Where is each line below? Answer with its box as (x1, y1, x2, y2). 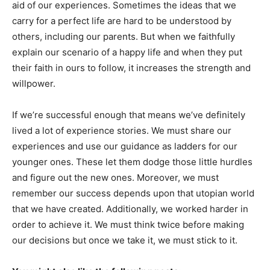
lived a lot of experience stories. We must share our (12, 124, 231, 136)
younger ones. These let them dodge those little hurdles (12, 155, 253, 168)
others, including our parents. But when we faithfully (12, 30, 235, 42)
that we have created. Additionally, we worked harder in (12, 202, 248, 215)
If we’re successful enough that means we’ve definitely (12, 108, 245, 121)
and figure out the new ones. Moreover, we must (12, 171, 219, 183)
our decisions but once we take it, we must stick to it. (12, 234, 237, 246)
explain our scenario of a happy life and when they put (12, 46, 242, 58)
